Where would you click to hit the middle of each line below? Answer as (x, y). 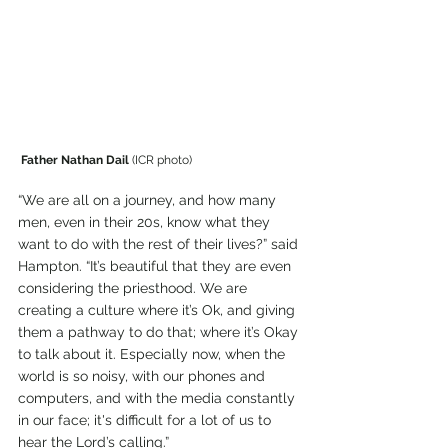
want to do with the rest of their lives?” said (160, 244)
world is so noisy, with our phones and (143, 376)
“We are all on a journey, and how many (149, 200)
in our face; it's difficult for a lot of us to (146, 420)
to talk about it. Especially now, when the (153, 354)
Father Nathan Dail (75, 160)
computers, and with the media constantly (158, 398)
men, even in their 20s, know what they (146, 222)
